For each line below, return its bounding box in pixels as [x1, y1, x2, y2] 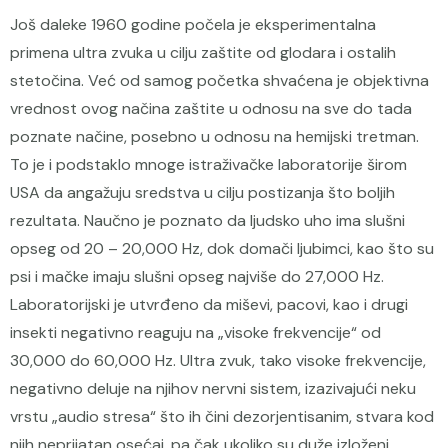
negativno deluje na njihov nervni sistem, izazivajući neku [10, 378, 416, 399]
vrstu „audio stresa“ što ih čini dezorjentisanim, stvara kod [10, 406, 434, 427]
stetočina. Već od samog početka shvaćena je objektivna [10, 70, 429, 91]
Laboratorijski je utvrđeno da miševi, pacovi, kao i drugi [10, 294, 408, 315]
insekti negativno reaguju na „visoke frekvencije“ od [10, 322, 381, 343]
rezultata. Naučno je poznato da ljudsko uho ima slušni [10, 210, 405, 231]
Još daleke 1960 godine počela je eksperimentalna [10, 14, 376, 35]
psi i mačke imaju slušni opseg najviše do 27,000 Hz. [10, 266, 384, 287]
